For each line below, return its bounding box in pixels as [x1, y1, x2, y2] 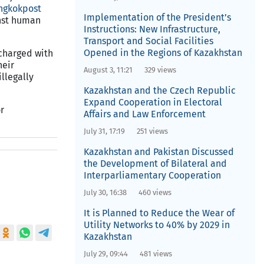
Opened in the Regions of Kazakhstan [83, 47, 242, 58]
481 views [139, 249, 172, 258]
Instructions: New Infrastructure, [83, 24, 220, 35]
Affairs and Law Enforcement [83, 108, 206, 120]
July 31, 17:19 [83, 127, 125, 136]
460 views [138, 188, 171, 197]
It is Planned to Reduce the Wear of [83, 207, 235, 219]
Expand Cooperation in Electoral [83, 97, 222, 108]
